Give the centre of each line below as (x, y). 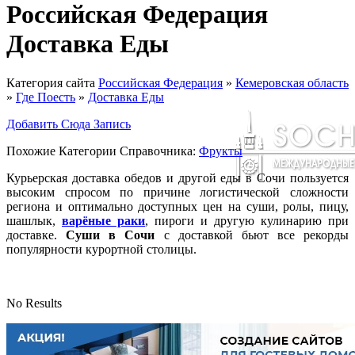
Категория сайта (52, 82)
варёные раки (103, 220)
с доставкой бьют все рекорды (252, 235)
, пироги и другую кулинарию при (247, 220)
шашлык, (34, 220)
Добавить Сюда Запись (69, 124)
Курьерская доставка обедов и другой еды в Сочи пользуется (177, 177)
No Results (34, 303)
